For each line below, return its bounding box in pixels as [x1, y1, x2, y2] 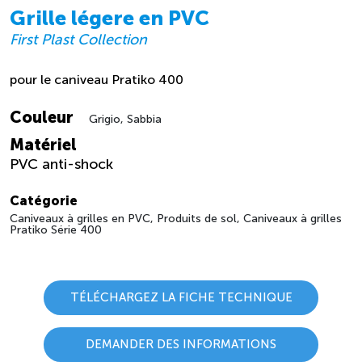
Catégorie [10, 192, 78, 208]
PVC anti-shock [10, 154, 113, 173]
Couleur [10, 107, 74, 127]
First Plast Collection [10, 30, 147, 48]
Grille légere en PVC [10, 6, 209, 30]
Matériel [10, 134, 77, 154]
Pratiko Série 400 [10, 222, 102, 237]
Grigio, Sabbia [86, 112, 162, 126]
